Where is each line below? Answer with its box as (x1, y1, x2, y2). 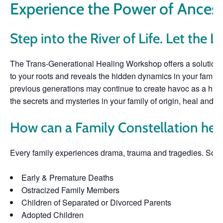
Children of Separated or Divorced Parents (21, 196, 171, 208)
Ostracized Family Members (21, 184, 119, 196)
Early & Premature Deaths (21, 171, 113, 183)
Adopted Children (21, 209, 84, 221)
